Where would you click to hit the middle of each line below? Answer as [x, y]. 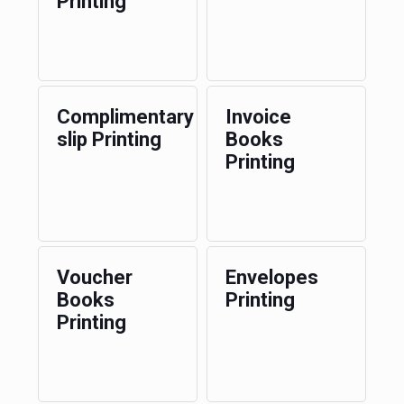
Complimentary [125, 117]
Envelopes [271, 277]
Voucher [94, 277]
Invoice [258, 117]
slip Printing [109, 139]
